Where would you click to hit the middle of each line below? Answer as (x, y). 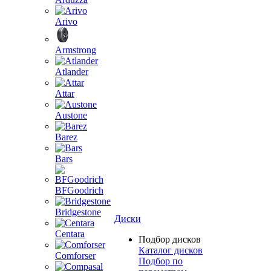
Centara (70, 234)
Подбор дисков (170, 239)
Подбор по (161, 261)
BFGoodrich (79, 190)
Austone (71, 115)
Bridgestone (78, 212)
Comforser (75, 256)
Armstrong (76, 50)
